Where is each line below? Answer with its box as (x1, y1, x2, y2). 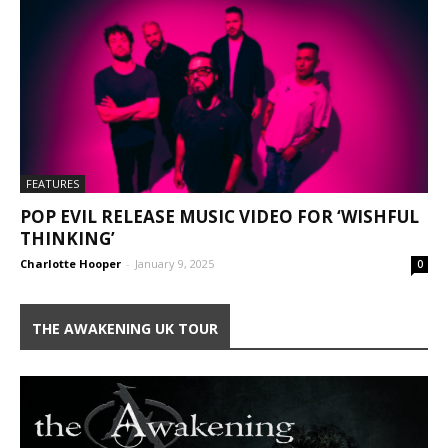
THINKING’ (20, 227, 115, 251)
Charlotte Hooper (20, 256, 121, 272)
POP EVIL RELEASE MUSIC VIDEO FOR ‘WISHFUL (20, 205, 419, 229)
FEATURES (26, 176, 79, 192)
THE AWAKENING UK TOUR (32, 319, 218, 339)
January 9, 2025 (135, 256, 214, 272)
